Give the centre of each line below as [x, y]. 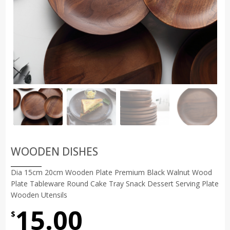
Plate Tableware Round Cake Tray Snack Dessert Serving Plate [114, 183]
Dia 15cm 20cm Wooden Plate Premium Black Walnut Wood [111, 172]
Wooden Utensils [39, 195]
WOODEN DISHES [54, 151]
